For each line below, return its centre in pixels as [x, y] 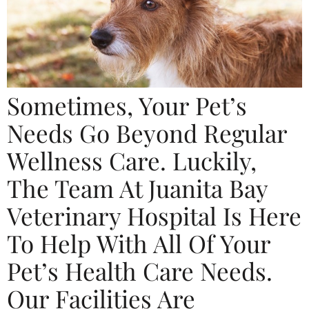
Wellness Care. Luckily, [132, 161]
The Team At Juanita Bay [137, 188]
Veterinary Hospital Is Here [154, 216]
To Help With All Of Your [139, 243]
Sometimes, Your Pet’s [127, 106]
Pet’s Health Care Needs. [140, 271]
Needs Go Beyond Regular [147, 133]
